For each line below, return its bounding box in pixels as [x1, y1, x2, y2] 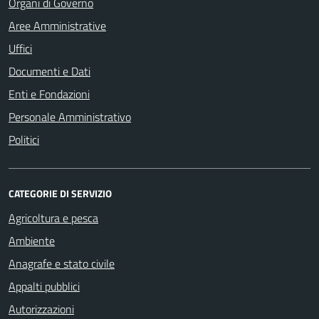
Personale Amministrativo [9, 108, 131, 125]
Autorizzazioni [9, 300, 74, 318]
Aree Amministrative [9, 16, 106, 34]
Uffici [9, 39, 32, 57]
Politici [9, 130, 39, 148]
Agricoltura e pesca [9, 209, 98, 226]
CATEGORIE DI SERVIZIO [9, 185, 112, 201]
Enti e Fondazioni [9, 85, 90, 103]
